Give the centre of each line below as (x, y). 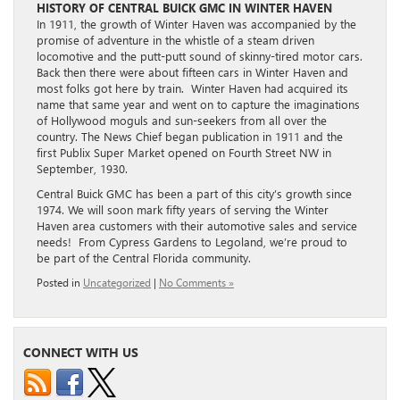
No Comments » (196, 283)
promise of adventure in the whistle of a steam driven (175, 40)
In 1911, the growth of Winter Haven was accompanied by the (196, 24)
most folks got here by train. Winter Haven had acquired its (192, 88)
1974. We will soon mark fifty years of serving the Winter (183, 210)
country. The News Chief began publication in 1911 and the (190, 137)
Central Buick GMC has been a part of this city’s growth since (194, 194)
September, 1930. (82, 169)
